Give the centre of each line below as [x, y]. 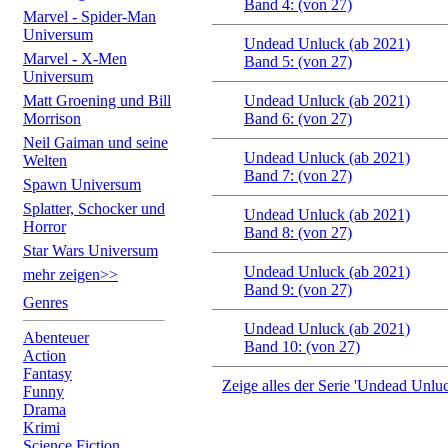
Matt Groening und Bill [97, 100]
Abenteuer [56, 337]
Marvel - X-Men [75, 58]
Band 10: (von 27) [302, 346]
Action [44, 355]
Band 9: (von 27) [298, 289]
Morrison [52, 118]
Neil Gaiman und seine [95, 142]
